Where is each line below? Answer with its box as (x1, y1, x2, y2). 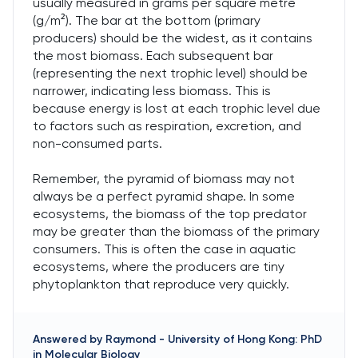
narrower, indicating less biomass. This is (33, 83, 271, 98)
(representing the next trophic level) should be (33, 66, 308, 81)
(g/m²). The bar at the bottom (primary (33, 13, 261, 28)
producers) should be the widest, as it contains (33, 30, 312, 46)
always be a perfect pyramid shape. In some (33, 189, 295, 204)
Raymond (105, 332, 156, 346)
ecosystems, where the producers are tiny (33, 259, 284, 274)
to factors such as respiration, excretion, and (33, 118, 301, 133)
